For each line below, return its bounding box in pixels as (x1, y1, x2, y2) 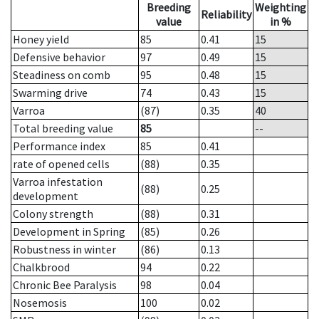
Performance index (13, 139, 105, 154)
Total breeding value (13, 121, 113, 136)
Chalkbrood (13, 260, 70, 275)
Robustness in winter (13, 242, 116, 257)
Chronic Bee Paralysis (13, 278, 117, 293)
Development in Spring (13, 224, 125, 239)
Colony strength (13, 206, 93, 221)
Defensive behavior (13, 50, 105, 65)
